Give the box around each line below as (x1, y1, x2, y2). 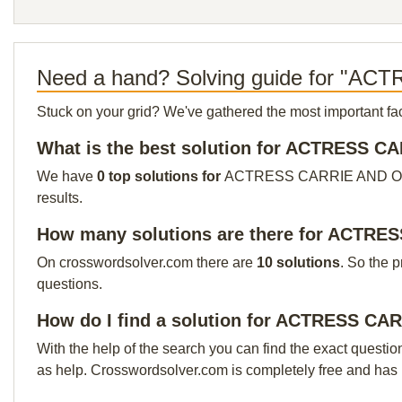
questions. (37, 276, 102, 292)
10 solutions (257, 255, 340, 270)
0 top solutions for (97, 169, 224, 184)
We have (37, 169, 97, 184)
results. (37, 190, 83, 205)
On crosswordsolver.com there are (37, 255, 257, 270)
